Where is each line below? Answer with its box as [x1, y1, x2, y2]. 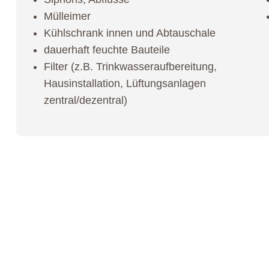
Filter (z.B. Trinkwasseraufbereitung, [43, 60, 217, 73]
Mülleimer [43, 10, 91, 22]
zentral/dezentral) [43, 94, 127, 106]
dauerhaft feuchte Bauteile [43, 43, 170, 56]
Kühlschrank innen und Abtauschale [43, 26, 216, 39]
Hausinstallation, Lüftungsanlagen [43, 77, 206, 89]
